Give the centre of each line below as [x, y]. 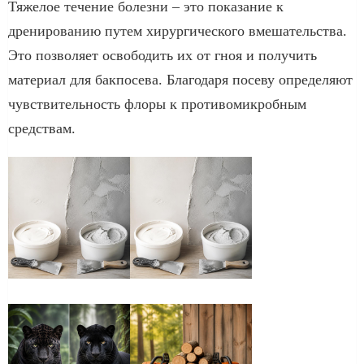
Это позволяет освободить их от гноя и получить [162, 55]
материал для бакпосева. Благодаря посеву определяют [180, 79]
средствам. [42, 128]
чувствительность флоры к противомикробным [157, 104]
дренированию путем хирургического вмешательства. [178, 30]
